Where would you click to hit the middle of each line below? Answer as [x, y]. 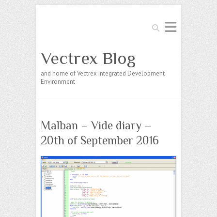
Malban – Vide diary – [96, 125]
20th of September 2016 [100, 140]
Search [158, 25]
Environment [58, 82]
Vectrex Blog [88, 58]
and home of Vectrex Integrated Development [103, 73]
